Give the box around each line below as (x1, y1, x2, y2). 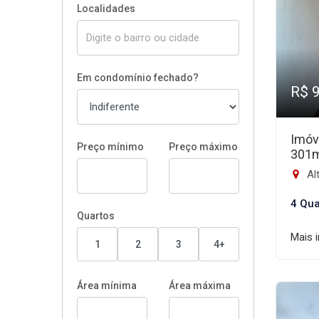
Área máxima (169, 280, 231, 291)
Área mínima (77, 280, 137, 291)
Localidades (77, 3, 135, 14)
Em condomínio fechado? (77, 72, 199, 83)
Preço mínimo (77, 141, 144, 152)
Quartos (77, 210, 115, 221)
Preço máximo (169, 141, 238, 152)
